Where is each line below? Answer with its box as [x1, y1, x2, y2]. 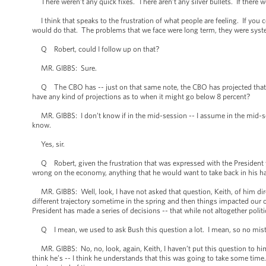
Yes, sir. [32, 140, 65, 148]
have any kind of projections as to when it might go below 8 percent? [32, 92, 250, 101]
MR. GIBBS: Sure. [32, 64, 97, 72]
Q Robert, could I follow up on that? [32, 45, 159, 53]
